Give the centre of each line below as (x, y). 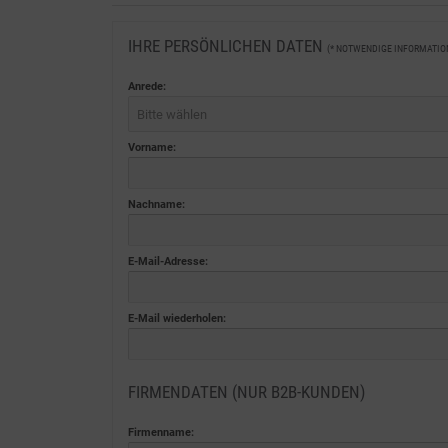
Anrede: (147, 86)
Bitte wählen (172, 114)
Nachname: (156, 204)
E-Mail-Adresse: (168, 261)
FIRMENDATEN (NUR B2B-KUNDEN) (246, 392)
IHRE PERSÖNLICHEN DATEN (227, 46)
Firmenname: (161, 432)
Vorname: (152, 147)
